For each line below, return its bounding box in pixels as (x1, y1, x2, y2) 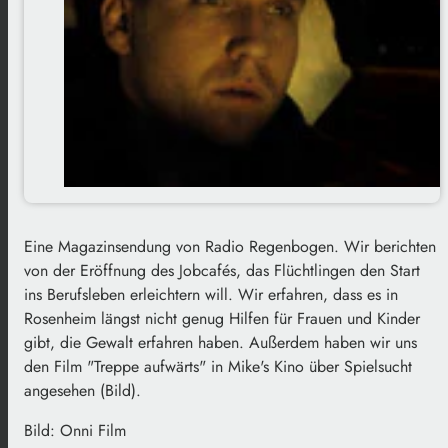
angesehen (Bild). (24, 379, 141, 402)
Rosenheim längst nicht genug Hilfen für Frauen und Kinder (24, 307, 420, 330)
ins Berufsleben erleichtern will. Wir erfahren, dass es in (24, 283, 398, 306)
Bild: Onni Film (24, 419, 126, 442)
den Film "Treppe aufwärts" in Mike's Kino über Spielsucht (24, 355, 412, 378)
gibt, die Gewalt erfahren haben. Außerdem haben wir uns (24, 331, 417, 354)
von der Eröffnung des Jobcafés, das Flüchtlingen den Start (24, 259, 420, 282)
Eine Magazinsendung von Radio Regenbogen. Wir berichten (24, 235, 436, 258)
